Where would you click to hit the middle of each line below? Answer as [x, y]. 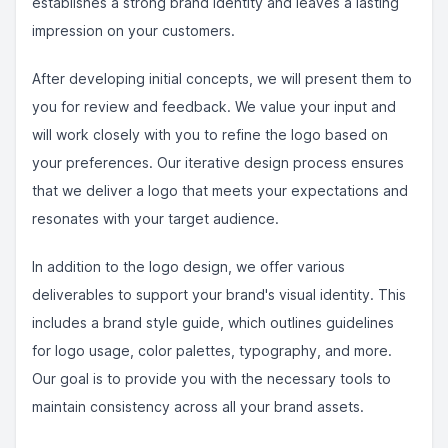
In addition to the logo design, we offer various [188, 266]
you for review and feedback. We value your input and [214, 106]
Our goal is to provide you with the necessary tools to [211, 378]
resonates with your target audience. [155, 218]
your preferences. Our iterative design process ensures [218, 162]
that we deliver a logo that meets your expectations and [220, 190]
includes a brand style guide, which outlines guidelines [213, 322]
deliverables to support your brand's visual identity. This [219, 294]
